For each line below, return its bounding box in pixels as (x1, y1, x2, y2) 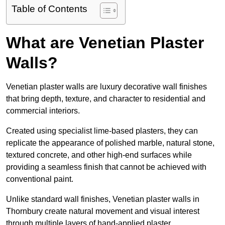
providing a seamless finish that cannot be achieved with (6, 163, 206, 172)
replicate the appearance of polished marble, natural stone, (6, 139, 214, 148)
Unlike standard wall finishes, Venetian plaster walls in (6, 195, 199, 204)
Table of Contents (12, 4, 87, 15)
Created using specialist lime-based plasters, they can (6, 127, 198, 136)
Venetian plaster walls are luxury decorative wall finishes (6, 82, 207, 91)
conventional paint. (6, 175, 73, 184)
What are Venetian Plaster (6, 34, 204, 52)
